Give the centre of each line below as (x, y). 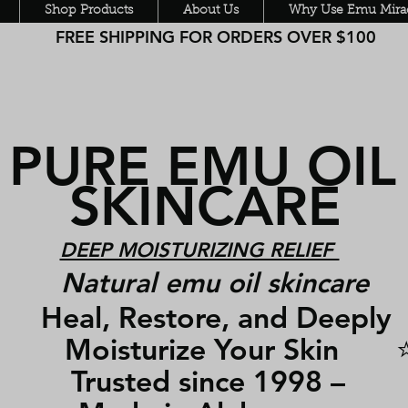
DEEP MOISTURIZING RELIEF (199, 250)
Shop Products (89, 11)
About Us (211, 11)
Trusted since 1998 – (204, 380)
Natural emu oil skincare (214, 283)
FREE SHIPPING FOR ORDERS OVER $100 (204, 36)
